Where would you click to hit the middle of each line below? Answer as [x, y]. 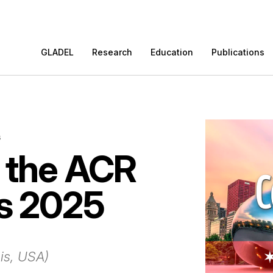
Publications [238, 52]
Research [112, 52]
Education [172, 52]
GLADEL [58, 52]
